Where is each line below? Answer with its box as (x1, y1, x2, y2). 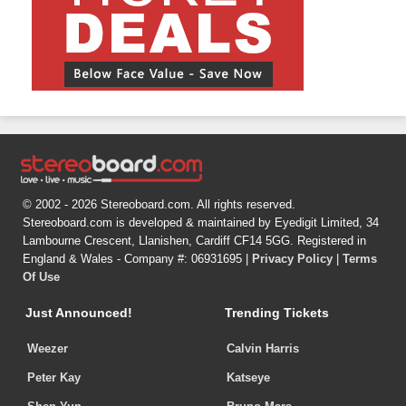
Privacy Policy (252, 252, 333, 266)
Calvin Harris (227, 342, 299, 356)
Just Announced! (25, 305, 132, 321)
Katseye (227, 371, 270, 385)
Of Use (23, 270, 60, 285)
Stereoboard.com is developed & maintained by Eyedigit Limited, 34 (23, 216, 379, 230)
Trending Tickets (225, 305, 329, 321)
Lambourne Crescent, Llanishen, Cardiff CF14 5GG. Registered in (23, 234, 366, 248)
